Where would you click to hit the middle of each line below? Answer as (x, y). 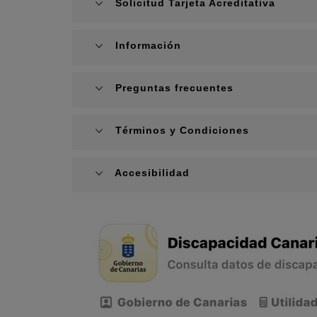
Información (148, 45)
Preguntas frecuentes (174, 87)
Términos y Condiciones (182, 130)
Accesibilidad (152, 172)
